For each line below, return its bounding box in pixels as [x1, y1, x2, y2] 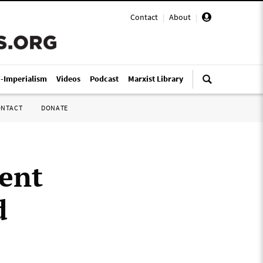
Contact [130, 12, 158, 22]
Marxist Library [128, 73, 183, 84]
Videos [56, 73, 80, 84]
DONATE [41, 103, 68, 112]
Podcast [90, 73, 119, 84]
